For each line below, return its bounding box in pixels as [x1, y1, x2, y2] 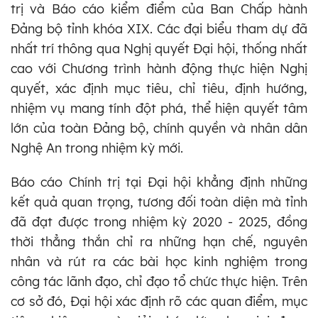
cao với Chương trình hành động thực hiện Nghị [11, 60, 307, 77]
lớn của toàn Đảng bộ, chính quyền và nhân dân [11, 120, 307, 137]
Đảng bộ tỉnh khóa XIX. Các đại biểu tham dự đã [11, 21, 307, 38]
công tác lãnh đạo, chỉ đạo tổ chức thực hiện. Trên [11, 273, 307, 290]
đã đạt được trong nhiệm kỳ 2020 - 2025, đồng [11, 214, 307, 231]
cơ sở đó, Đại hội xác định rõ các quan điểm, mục [11, 293, 307, 310]
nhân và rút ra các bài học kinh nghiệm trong [11, 253, 307, 270]
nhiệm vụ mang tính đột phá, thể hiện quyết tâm [11, 100, 307, 117]
